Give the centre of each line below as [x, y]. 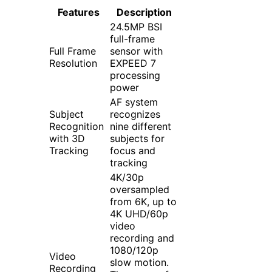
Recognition [76, 127]
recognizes [135, 114]
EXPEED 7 [133, 63]
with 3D [67, 139]
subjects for [137, 139]
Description [144, 12]
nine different [141, 127]
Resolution [73, 63]
